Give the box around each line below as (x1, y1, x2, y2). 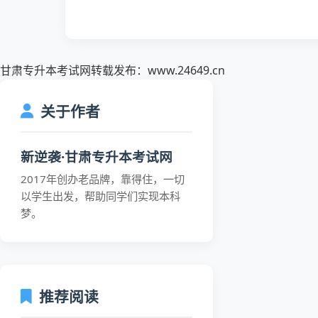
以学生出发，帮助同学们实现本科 (20, 188, 180, 203)
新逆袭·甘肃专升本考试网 (20, 148, 172, 166)
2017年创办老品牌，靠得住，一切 (20, 171, 185, 186)
